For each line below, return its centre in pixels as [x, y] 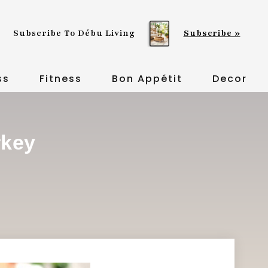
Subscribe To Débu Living [74, 33]
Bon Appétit [147, 79]
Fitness [60, 79]
